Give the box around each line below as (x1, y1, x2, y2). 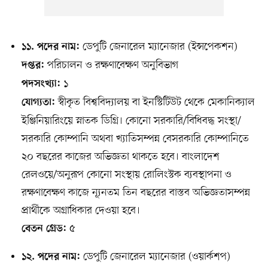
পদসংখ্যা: (21, 78, 60, 91)
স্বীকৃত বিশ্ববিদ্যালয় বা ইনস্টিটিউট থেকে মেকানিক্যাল (54, 95, 255, 110)
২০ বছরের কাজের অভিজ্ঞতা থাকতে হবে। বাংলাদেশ (21, 150, 220, 165)
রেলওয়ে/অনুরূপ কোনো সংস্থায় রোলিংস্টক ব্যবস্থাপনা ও (21, 167, 232, 182)
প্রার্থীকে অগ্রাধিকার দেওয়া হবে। (21, 203, 140, 218)
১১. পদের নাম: (21, 41, 80, 54)
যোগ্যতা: (21, 97, 55, 109)
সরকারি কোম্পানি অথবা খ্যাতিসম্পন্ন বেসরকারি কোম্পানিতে (21, 132, 249, 147)
